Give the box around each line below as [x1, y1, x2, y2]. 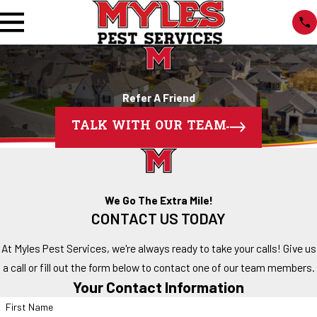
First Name [5, 301, 53, 313]
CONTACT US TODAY [91, 209, 226, 228]
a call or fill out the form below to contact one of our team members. [2, 260, 315, 274]
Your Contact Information [73, 277, 244, 296]
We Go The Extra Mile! [104, 193, 213, 207]
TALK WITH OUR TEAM [71, 117, 227, 137]
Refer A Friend [122, 90, 195, 104]
